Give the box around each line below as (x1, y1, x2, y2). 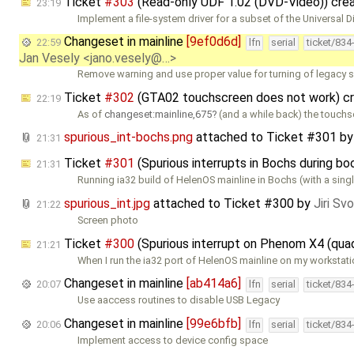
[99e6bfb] (186, 315, 241, 331)
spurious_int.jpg (64, 196, 150, 212)
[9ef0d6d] (186, 34, 241, 50)
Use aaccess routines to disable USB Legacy (77, 294, 281, 307)
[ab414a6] (186, 276, 241, 292)
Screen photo (77, 214, 139, 227)
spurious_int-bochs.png (64, 130, 193, 145)
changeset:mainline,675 (104, 107, 213, 120)
